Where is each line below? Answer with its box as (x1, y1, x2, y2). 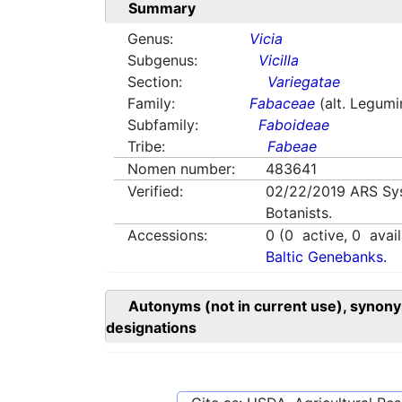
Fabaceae (249, 94, 316, 113)
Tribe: (127, 137, 165, 156)
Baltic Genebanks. (266, 248, 388, 267)
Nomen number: (127, 160, 235, 179)
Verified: (127, 182, 183, 201)
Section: (127, 73, 182, 92)
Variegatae (267, 73, 341, 92)
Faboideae (258, 116, 330, 135)
